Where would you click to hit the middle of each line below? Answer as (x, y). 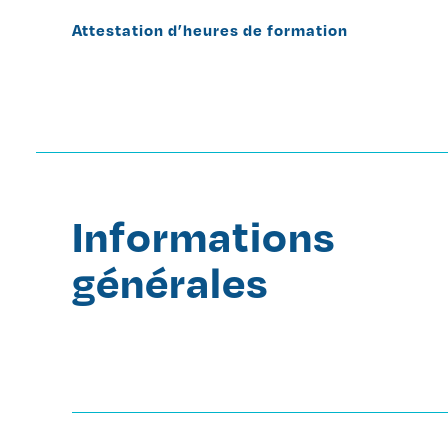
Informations (204, 234)
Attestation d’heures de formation (210, 29)
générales (170, 280)
